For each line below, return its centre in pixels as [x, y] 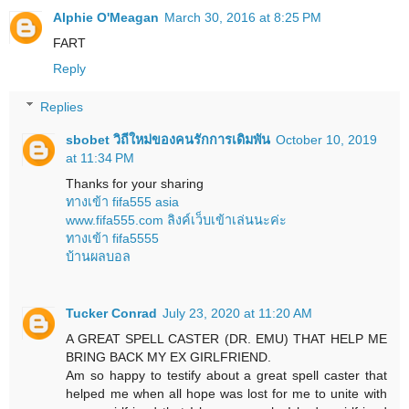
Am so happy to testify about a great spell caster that [226, 375]
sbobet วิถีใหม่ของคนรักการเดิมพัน [168, 139]
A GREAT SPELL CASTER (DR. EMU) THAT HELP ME [226, 338]
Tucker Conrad [112, 313]
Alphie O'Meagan [106, 18]
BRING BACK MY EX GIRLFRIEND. [169, 357]
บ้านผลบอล [99, 256]
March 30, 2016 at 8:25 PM [243, 18]
